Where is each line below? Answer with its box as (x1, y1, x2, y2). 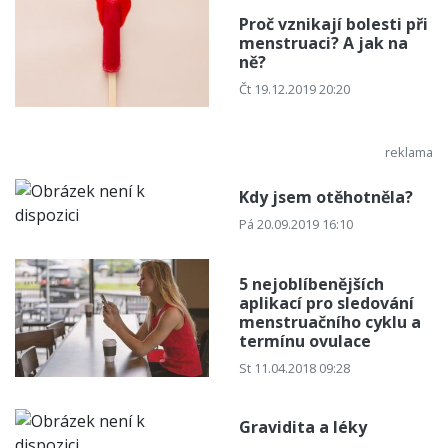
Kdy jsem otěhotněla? (239, 186, 413, 209)
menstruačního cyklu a (239, 310, 421, 333)
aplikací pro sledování (239, 291, 414, 314)
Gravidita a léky (239, 416, 367, 439)
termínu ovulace (239, 329, 371, 352)
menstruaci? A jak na (239, 31, 408, 54)
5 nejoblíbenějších (239, 272, 384, 295)
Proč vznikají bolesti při (239, 12, 428, 35)
